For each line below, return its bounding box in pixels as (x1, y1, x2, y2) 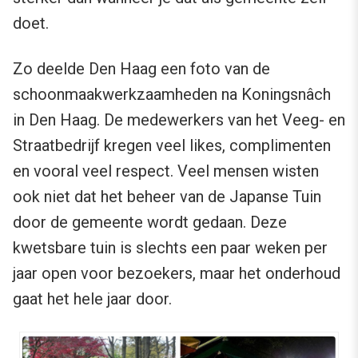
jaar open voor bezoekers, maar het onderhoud (13, 263, 340, 283)
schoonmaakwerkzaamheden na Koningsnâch (13, 84, 331, 104)
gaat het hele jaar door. (13, 288, 172, 308)
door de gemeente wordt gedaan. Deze (13, 212, 287, 232)
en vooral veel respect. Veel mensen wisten (13, 161, 319, 181)
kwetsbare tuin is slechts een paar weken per (13, 237, 328, 257)
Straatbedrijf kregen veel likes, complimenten (13, 135, 331, 155)
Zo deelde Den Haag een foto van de (13, 58, 270, 78)
